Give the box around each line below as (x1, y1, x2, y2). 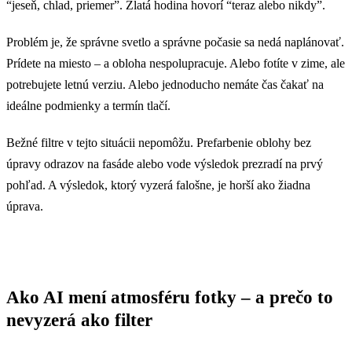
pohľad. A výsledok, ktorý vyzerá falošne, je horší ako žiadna (6, 178, 310, 192)
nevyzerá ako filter (6, 309, 152, 330)
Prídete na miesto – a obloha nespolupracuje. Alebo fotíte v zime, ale (6, 56, 345, 70)
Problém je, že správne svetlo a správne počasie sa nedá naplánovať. (6, 35, 344, 49)
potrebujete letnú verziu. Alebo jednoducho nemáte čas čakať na (6, 77, 324, 91)
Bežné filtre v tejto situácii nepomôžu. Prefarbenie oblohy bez (6, 135, 311, 149)
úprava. (6, 199, 43, 213)
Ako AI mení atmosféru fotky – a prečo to (6, 286, 333, 307)
